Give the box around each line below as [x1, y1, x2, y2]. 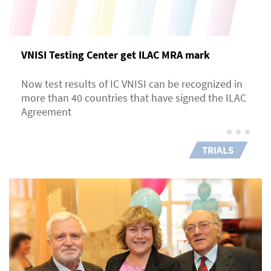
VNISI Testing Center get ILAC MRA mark [21, 47, 210, 62]
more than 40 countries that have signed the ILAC [21, 90, 246, 105]
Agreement [21, 104, 71, 119]
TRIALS [202, 143, 233, 157]
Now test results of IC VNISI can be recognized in [21, 76, 243, 91]
